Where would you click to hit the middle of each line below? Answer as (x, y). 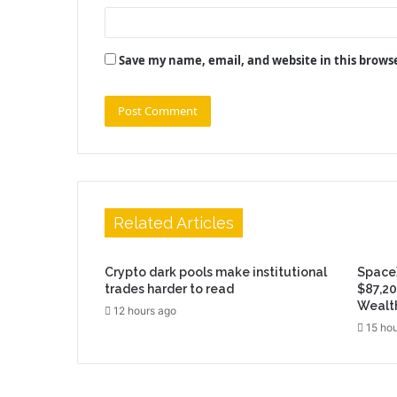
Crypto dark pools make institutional (216, 272)
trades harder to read (169, 288)
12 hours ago (145, 310)
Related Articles (174, 222)
